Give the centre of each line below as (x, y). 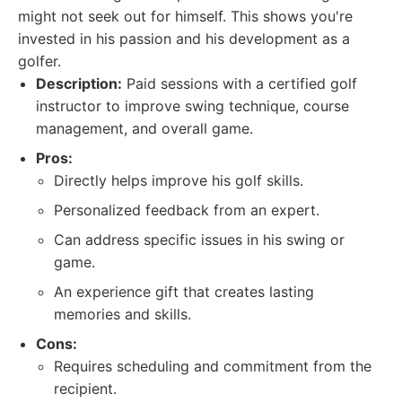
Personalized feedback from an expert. (187, 210)
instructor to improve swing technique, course (192, 106)
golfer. (39, 61)
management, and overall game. (144, 128)
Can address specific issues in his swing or (199, 240)
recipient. (85, 389)
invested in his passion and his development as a (184, 39)
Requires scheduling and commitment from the (213, 366)
